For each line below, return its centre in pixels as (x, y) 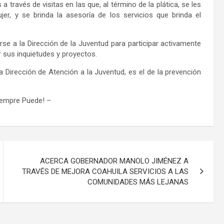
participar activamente (164, 43)
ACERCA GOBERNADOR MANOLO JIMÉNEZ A (114, 161)
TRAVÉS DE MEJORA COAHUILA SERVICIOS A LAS (105, 171)
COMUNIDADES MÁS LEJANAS (138, 182)
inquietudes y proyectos (56, 54)
